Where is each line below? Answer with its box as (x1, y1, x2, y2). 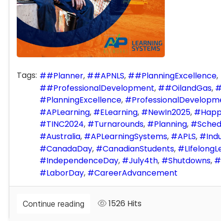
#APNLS (94, 70, 124, 81)
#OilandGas (165, 82, 212, 94)
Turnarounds (94, 118, 144, 130)
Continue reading (23, 199, 84, 209)
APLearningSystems (91, 130, 167, 142)
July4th (129, 155, 158, 167)
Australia (46, 130, 80, 142)
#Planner (46, 70, 83, 81)
